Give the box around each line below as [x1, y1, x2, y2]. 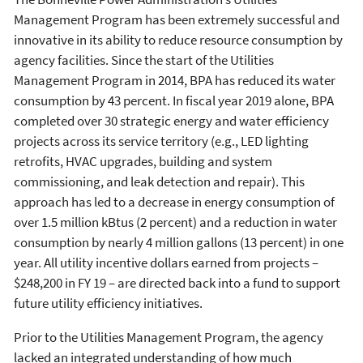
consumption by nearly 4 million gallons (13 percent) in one [14, 233, 344, 251]
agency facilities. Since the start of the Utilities [14, 50, 274, 69]
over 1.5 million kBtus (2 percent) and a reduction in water [14, 212, 337, 231]
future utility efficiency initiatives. [14, 293, 205, 312]
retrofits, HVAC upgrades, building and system [14, 152, 272, 170]
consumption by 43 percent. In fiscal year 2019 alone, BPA [14, 91, 334, 109]
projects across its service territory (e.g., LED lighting [14, 131, 309, 150]
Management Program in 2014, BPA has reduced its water [14, 70, 335, 89]
